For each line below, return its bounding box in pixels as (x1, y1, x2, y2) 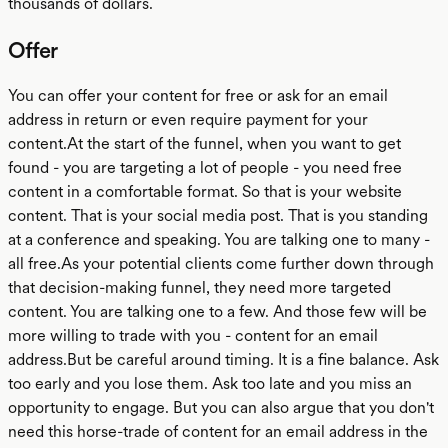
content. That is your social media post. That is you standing (8, 206, 428, 225)
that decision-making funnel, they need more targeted (8, 278, 391, 297)
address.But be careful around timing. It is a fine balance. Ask (8, 350, 439, 369)
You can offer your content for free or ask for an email (8, 86, 388, 105)
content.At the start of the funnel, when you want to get (8, 134, 401, 153)
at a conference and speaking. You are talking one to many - (8, 230, 430, 249)
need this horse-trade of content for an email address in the (8, 422, 428, 441)
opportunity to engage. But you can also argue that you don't (8, 398, 434, 417)
